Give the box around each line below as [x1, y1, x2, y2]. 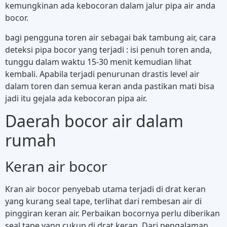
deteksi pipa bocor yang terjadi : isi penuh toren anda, [5, 44, 212, 55]
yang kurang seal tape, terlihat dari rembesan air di [5, 196, 202, 207]
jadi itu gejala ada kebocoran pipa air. [5, 92, 147, 104]
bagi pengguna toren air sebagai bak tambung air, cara [5, 31, 216, 43]
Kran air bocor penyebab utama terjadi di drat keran [5, 183, 206, 195]
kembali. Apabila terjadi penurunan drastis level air [5, 68, 200, 80]
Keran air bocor [5, 157, 107, 176]
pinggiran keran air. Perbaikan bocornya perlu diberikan [5, 208, 220, 219]
